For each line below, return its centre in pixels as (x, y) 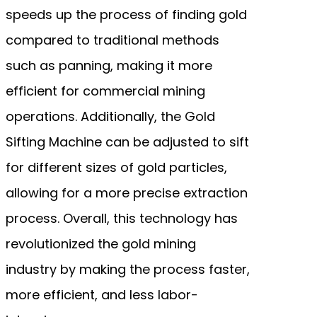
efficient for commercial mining (105, 91)
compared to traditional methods (113, 40)
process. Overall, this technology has (122, 218)
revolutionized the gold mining (101, 243)
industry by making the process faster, (128, 269)
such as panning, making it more (109, 65)
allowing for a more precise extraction (127, 192)
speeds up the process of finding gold (126, 14)
